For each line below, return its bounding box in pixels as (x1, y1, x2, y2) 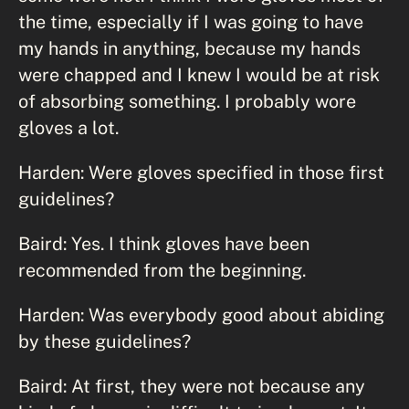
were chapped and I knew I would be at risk (18, 63, 380, 85)
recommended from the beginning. (18, 258, 306, 280)
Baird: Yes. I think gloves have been (18, 232, 309, 254)
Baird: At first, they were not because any (18, 374, 365, 396)
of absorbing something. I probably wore (18, 89, 356, 111)
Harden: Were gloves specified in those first (18, 161, 384, 183)
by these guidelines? (18, 330, 191, 351)
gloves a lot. (18, 116, 119, 138)
